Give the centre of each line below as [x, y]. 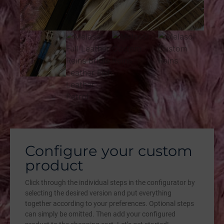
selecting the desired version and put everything [98, 193]
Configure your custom [109, 151]
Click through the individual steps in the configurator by [110, 183]
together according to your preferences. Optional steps [109, 204]
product [54, 165]
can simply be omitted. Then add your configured [100, 214]
